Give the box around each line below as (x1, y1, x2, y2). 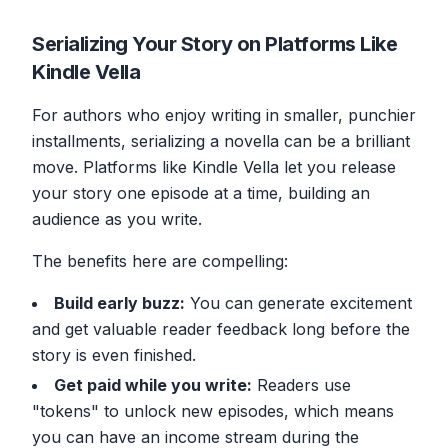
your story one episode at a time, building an (32, 182, 370, 203)
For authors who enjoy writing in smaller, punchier (32, 104, 416, 125)
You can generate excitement (185, 292, 412, 313)
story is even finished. (32, 344, 196, 365)
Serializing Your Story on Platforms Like (32, 31, 397, 56)
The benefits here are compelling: (32, 250, 288, 271)
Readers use (252, 374, 351, 395)
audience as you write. (32, 208, 202, 229)
